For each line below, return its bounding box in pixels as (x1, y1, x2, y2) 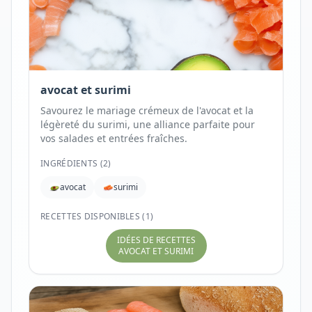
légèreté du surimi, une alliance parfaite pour (40, 118, 255, 131)
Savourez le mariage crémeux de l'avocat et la (40, 104, 253, 117)
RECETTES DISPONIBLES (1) (40, 210, 154, 222)
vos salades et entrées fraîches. (40, 132, 187, 145)
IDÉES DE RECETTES (116, 234, 196, 246)
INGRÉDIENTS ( (40, 157, 103, 169)
